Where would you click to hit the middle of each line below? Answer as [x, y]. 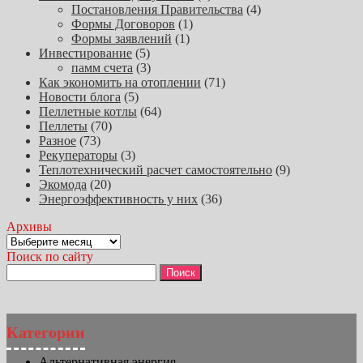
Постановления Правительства [157, 9]
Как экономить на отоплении [120, 82]
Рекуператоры [78, 155]
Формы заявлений [122, 38]
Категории [46, 332]
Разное [58, 140]
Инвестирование [85, 53]
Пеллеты [63, 126]
